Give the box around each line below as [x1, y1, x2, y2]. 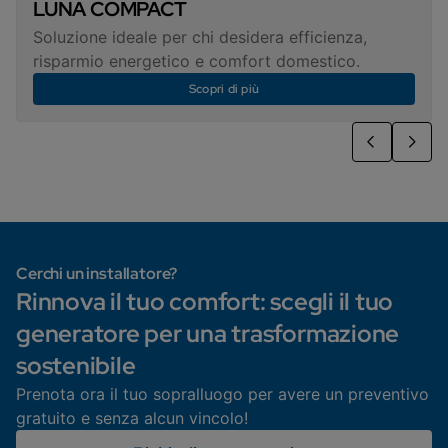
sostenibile [16, 350, 141, 382]
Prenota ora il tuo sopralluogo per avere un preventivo [16, 384, 429, 405]
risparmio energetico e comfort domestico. [33, 51, 360, 72]
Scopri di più [188, 81, 259, 98]
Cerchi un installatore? [16, 263, 178, 285]
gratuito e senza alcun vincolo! [16, 408, 248, 429]
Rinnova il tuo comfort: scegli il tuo [16, 286, 394, 318]
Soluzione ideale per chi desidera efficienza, [33, 27, 367, 48]
